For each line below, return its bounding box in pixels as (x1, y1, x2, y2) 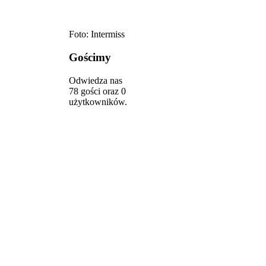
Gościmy (69, 51, 111, 64)
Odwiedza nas (69, 75, 122, 85)
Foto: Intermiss (69, 29, 125, 40)
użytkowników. (69, 96, 127, 107)
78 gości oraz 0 (69, 85, 126, 96)
